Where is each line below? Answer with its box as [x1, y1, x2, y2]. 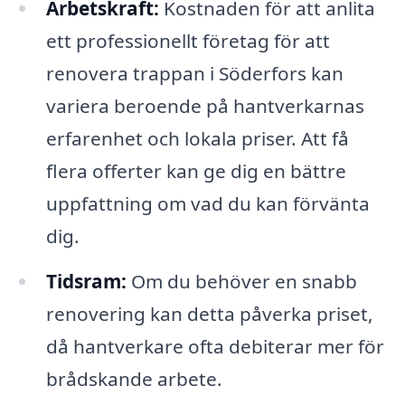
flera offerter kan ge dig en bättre [45, 158, 346, 184]
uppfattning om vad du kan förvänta [45, 191, 370, 217]
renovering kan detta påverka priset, [45, 300, 373, 326]
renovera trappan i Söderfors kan [45, 61, 344, 87]
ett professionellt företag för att [45, 28, 330, 54]
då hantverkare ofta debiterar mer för [45, 333, 384, 359]
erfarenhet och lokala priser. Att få [45, 126, 349, 152]
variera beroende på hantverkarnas [45, 93, 364, 119]
